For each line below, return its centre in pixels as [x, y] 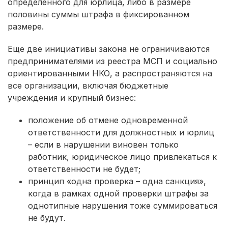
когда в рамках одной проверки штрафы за [118, 193]
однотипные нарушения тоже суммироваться [123, 205]
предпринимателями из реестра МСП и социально [112, 61]
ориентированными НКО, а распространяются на [110, 73]
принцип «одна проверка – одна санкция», [117, 181]
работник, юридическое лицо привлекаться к [122, 156]
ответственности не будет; [84, 169]
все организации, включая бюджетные [88, 85]
